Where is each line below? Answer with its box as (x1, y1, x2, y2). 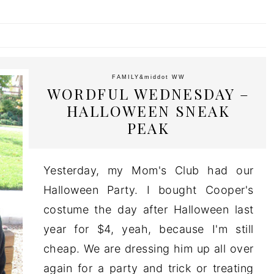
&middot (139, 73, 172, 80)
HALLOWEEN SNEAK (67, 100, 230, 120)
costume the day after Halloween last (43, 202, 254, 216)
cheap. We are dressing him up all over (43, 242, 254, 255)
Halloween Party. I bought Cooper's (43, 183, 254, 196)
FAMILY (111, 73, 139, 80)
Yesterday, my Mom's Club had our (43, 163, 254, 177)
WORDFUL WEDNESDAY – (46, 83, 250, 103)
